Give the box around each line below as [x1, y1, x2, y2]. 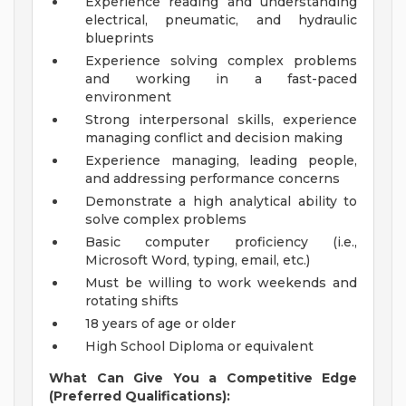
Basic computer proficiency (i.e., [85, 234, 357, 251]
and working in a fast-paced [85, 71, 357, 88]
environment [85, 89, 171, 106]
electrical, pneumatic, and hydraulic [85, 12, 357, 29]
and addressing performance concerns [85, 170, 340, 188]
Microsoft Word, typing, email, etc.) [85, 252, 310, 269]
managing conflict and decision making [85, 130, 343, 147]
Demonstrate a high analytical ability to [85, 193, 357, 210]
